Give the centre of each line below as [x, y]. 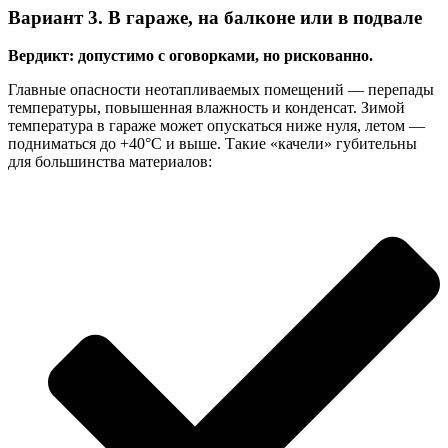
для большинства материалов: [110, 162]
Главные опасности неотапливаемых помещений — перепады [221, 90]
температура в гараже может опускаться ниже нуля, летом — [216, 126]
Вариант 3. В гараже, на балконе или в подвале [215, 17]
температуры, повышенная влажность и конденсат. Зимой [206, 108]
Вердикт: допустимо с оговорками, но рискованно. [190, 56]
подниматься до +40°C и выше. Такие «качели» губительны [212, 144]
